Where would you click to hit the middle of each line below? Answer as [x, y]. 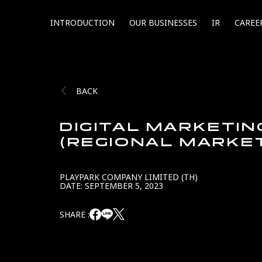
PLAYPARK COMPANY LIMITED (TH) [129, 177]
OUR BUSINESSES [163, 23]
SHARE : [75, 215]
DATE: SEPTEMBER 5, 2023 [111, 186]
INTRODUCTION [82, 23]
